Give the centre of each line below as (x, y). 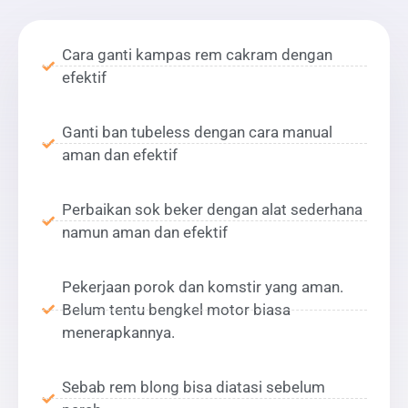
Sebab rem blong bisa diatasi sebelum (194, 387)
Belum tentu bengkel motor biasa (176, 309)
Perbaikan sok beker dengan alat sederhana (212, 209)
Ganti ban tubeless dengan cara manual (197, 132)
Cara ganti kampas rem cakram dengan (197, 54)
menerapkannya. (118, 332)
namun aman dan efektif (145, 232)
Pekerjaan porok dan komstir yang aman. (203, 286)
